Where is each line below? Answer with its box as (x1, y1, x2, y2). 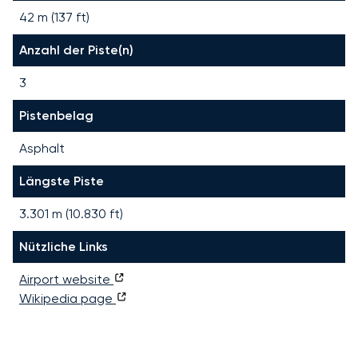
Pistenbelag (19, 107, 93, 123)
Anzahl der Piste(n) (19, 42, 133, 58)
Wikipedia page (19, 290, 116, 306)
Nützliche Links (19, 238, 108, 254)
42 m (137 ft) (19, 9, 89, 25)
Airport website (19, 271, 113, 287)
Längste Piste (19, 173, 104, 189)
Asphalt (19, 140, 65, 156)
